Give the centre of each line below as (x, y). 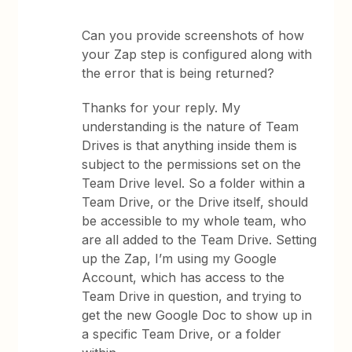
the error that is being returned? (178, 73)
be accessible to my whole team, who (194, 221)
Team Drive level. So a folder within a (194, 183)
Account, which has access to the (183, 277)
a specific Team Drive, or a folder (182, 334)
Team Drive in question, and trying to (192, 296)
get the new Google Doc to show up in (197, 315)
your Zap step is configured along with (197, 54)
